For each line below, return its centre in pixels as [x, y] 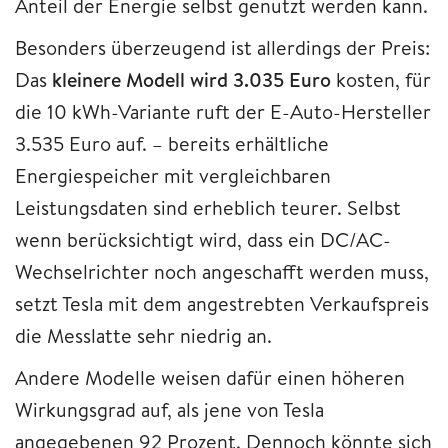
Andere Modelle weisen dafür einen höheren [210, 377]
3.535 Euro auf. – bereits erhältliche [172, 143]
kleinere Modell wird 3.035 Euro [191, 79]
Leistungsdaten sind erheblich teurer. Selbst [208, 207]
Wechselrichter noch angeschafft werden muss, [222, 271]
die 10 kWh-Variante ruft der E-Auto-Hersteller [223, 111]
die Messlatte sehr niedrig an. [143, 335]
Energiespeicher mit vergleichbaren [173, 175]
